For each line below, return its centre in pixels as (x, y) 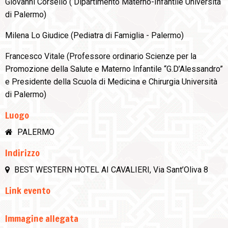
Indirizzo (22, 153)
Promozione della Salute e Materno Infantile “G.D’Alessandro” (114, 69)
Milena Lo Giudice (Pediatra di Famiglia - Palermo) (94, 36)
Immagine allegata (42, 219)
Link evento (28, 191)
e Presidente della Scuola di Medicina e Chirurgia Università (111, 82)
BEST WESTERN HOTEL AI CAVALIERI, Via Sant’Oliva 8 (110, 170)
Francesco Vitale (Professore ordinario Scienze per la (101, 56)
